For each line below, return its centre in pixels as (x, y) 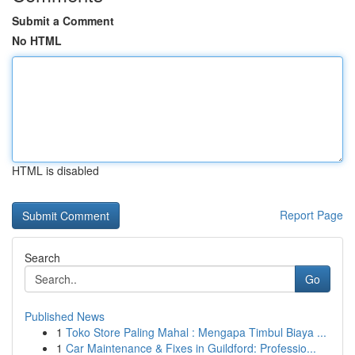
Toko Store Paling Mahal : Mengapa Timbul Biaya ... (196, 332)
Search (42, 258)
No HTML (37, 40)
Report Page (311, 215)
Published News (65, 316)
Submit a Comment (63, 21)
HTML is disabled (55, 170)
